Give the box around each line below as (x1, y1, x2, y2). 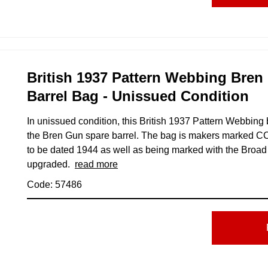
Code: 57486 (27, 179, 82, 190)
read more (75, 159, 118, 169)
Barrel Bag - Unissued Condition (27, 87, 249, 104)
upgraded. (27, 159, 75, 169)
